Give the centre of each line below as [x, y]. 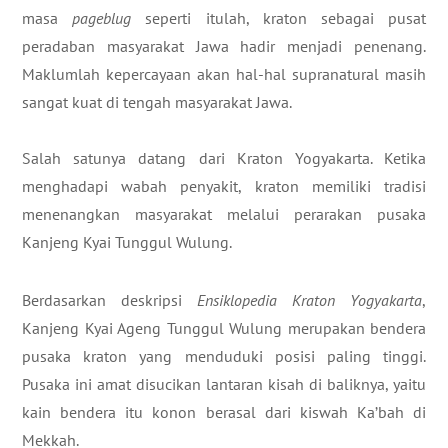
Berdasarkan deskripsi [109, 300]
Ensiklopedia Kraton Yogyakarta [309, 300]
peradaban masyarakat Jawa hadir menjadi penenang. [224, 45]
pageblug [102, 17]
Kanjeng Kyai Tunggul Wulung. [127, 241]
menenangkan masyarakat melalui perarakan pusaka [224, 213]
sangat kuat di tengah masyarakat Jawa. [157, 101]
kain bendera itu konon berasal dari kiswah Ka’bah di [224, 412]
